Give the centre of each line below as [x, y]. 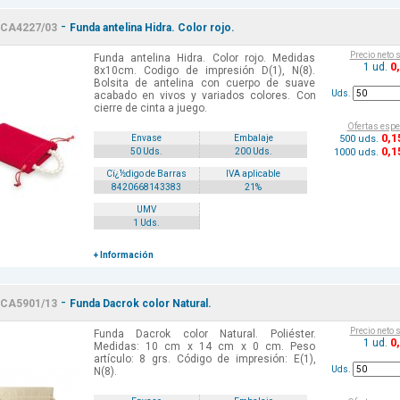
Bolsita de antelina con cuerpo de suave [204, 83]
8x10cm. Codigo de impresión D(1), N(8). [204, 71]
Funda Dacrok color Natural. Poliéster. [204, 334]
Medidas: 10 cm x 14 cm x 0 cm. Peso [204, 347]
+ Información [123, 255]
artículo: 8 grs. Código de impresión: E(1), [204, 359]
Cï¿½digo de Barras [146, 174]
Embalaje [253, 138]
